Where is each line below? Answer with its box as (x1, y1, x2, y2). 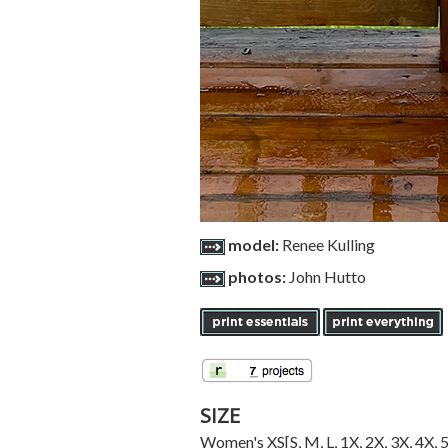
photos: (227, 267, 289, 286)
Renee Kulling (281, 235, 375, 254)
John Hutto (288, 267, 366, 286)
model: (227, 235, 282, 254)
